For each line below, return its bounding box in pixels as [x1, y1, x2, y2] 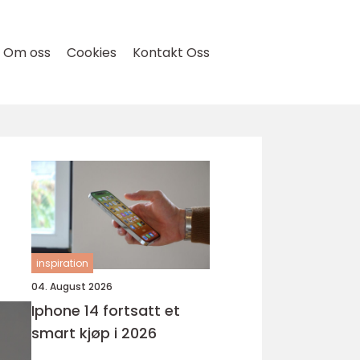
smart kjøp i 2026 [31, 323, 157, 343]
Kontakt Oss [133, 43, 210, 62]
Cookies [67, 43, 117, 62]
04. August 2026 [31, 280, 112, 293]
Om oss [3, 43, 51, 62]
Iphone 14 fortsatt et [31, 301, 103, 321]
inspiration [36, 256, 88, 270]
